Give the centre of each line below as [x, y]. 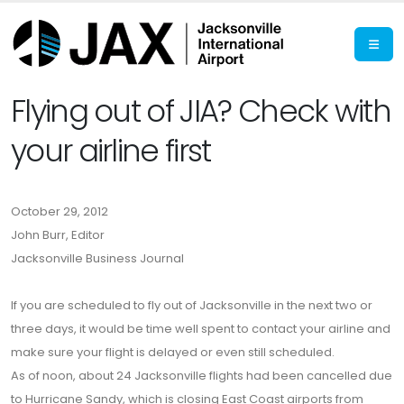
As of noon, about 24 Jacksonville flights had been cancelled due [202, 376]
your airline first [111, 151]
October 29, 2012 [60, 211]
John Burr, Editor [58, 235]
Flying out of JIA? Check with [201, 111]
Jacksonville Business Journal [97, 258]
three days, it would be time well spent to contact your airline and [201, 329]
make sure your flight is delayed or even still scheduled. [173, 352]
